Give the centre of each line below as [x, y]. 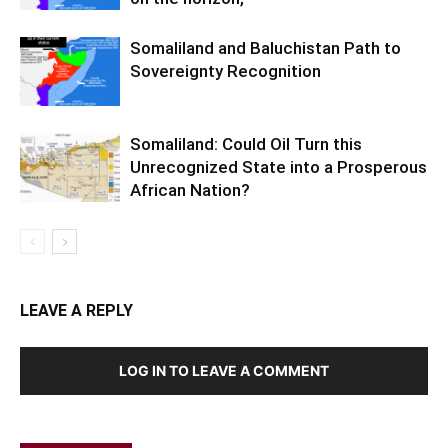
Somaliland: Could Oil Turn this [246, 144]
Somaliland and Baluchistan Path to [265, 48]
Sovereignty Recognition [225, 71]
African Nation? [190, 190]
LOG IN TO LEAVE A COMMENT [224, 371]
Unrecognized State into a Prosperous [278, 167]
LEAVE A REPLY [76, 311]
